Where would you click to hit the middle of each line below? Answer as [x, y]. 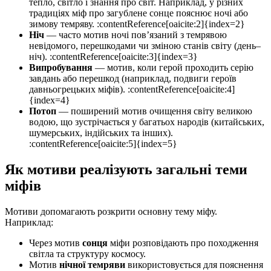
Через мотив [56, 243]
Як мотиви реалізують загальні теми [126, 170]
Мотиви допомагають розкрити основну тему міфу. [111, 212]
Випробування [61, 68]
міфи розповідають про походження [183, 243]
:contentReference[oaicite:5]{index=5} [103, 144]
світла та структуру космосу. [87, 254]
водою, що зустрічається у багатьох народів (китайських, [147, 122]
